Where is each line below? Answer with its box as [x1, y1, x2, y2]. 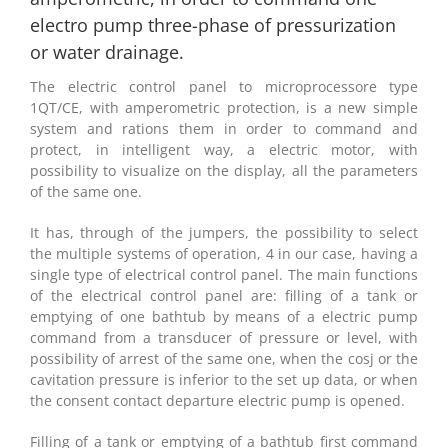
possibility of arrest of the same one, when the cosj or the [30, 349, 418, 369]
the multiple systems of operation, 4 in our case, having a [30, 244, 418, 264]
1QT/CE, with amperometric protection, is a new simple [30, 98, 418, 118]
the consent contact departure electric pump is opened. [30, 391, 405, 411]
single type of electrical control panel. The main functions [30, 265, 418, 285]
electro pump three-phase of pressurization [30, 13, 396, 38]
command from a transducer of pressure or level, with [30, 328, 418, 348]
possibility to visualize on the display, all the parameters [30, 161, 418, 181]
